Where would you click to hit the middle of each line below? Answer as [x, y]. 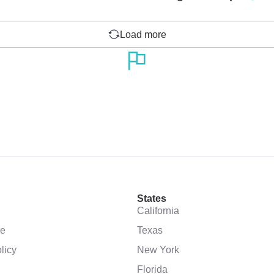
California [158, 210]
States [152, 198]
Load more [143, 34]
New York [158, 250]
